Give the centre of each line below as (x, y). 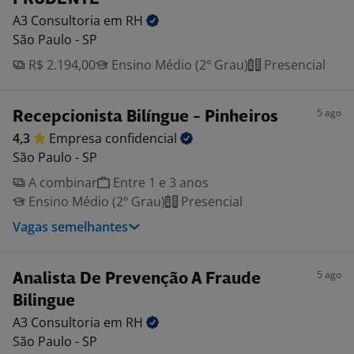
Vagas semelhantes (70, 227)
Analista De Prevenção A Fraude (137, 279)
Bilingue (44, 301)
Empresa (77, 138)
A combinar (61, 183)
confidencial (143, 138)
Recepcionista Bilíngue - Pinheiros (145, 117)
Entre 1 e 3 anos (159, 183)
